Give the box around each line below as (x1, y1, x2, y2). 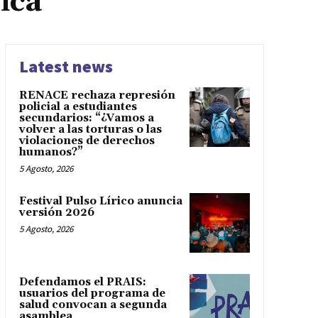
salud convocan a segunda (18, 298, 167, 312)
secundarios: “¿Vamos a (18, 111, 154, 125)
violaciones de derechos (18, 133, 155, 148)
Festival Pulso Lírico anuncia (18, 194, 182, 208)
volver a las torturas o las (18, 122, 162, 136)
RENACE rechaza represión (18, 88, 175, 102)
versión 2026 (18, 205, 94, 219)
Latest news (18, 55, 113, 77)
